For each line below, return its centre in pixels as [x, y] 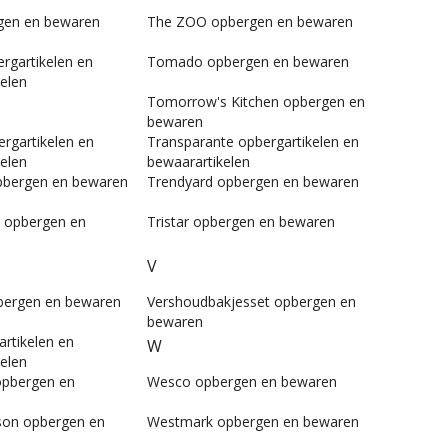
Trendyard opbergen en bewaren [253, 182]
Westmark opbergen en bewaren [253, 422]
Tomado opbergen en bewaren [248, 62]
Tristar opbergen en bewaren [241, 222]
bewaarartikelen [198, 162]
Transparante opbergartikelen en [253, 142]
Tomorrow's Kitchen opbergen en [256, 102]
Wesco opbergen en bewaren [242, 382]
